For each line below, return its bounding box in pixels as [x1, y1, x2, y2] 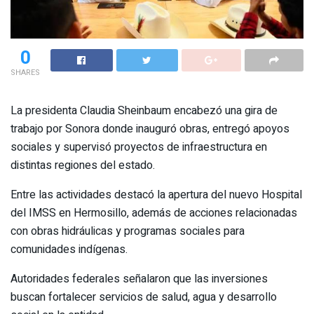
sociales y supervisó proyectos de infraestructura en [11, 139, 267, 156]
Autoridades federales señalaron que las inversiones [11, 271, 268, 288]
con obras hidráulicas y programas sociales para [11, 223, 245, 240]
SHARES [11, 67, 40, 79]
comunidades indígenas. [11, 241, 128, 259]
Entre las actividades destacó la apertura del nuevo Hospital [11, 186, 302, 204]
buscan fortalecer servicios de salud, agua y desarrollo [11, 289, 277, 306]
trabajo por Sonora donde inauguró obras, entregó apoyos [11, 121, 289, 138]
